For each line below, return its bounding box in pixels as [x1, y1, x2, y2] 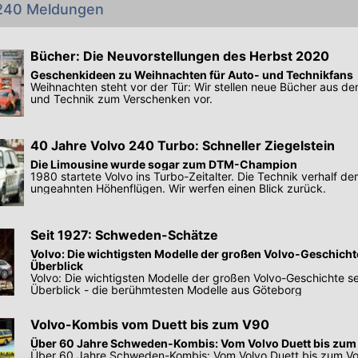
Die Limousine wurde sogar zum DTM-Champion [30, 157, 297, 172]
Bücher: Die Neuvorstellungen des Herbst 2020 [30, 48, 329, 65]
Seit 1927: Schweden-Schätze [30, 227, 218, 244]
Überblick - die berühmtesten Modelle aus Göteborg [30, 283, 302, 297]
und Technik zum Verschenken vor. [30, 92, 213, 106]
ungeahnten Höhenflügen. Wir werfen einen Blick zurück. [30, 181, 326, 196]
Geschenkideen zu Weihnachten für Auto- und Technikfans [30, 68, 353, 82]
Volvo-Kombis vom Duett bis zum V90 [30, 316, 269, 333]
